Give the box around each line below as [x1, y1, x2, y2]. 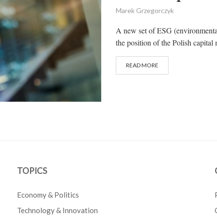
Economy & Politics [17, 190, 79, 200]
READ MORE [126, 62, 158, 69]
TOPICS [17, 166, 47, 176]
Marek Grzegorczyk [116, 6, 174, 15]
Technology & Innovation [17, 206, 98, 215]
